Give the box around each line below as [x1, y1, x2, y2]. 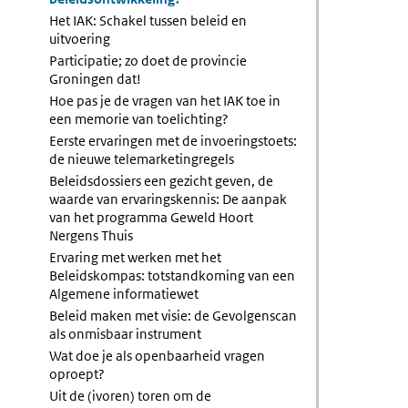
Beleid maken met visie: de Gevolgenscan [49, 307, 298, 324]
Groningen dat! [49, 70, 142, 87]
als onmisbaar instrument [49, 325, 202, 342]
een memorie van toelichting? [49, 110, 229, 127]
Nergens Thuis [49, 227, 134, 244]
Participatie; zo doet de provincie [49, 52, 248, 69]
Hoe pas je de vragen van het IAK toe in [49, 92, 281, 109]
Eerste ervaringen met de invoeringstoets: [49, 132, 298, 149]
